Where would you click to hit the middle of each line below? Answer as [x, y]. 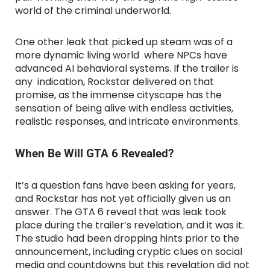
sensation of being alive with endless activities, [124, 108]
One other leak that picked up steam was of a [124, 42]
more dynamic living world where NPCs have [121, 55]
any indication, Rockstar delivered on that [115, 82]
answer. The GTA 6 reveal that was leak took [121, 212]
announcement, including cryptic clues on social [129, 252]
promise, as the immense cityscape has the [118, 95]
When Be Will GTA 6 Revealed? [94, 154]
